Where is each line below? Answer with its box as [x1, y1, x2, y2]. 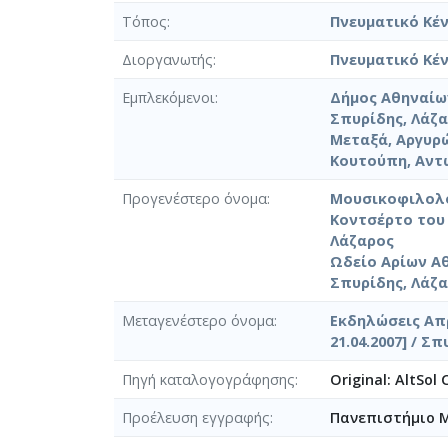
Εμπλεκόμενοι [122, 87, 215, 107]
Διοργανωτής [122, 49, 213, 69]
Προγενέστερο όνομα [122, 188, 267, 208]
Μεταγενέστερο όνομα [122, 310, 274, 330]
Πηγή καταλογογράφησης [122, 369, 295, 389]
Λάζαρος [330, 230, 394, 250]
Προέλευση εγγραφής [122, 407, 270, 427]
